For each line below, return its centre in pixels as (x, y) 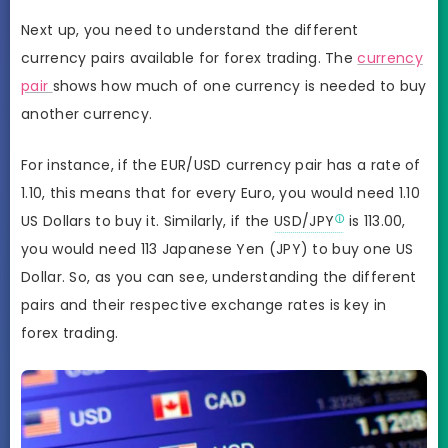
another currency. (87, 113)
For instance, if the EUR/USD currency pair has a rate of (221, 164)
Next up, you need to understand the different (190, 29)
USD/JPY (304, 220)
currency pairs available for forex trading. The (189, 57)
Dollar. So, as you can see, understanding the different (219, 276)
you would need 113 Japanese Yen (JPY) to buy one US (217, 248)
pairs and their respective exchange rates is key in (204, 304)
